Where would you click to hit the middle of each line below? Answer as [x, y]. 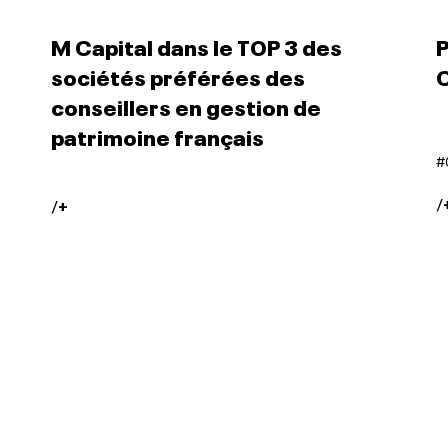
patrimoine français [157, 135]
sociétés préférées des [177, 75]
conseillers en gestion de [185, 105]
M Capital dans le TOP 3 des [196, 45]
